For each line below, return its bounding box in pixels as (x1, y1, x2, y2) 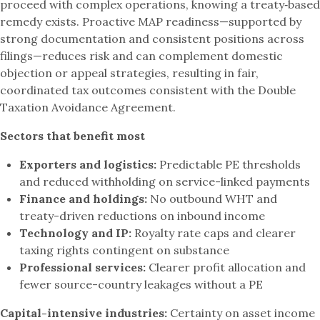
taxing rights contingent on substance (19, 243, 230, 258)
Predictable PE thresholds (156, 157, 301, 172)
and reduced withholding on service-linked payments (19, 174, 311, 189)
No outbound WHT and (147, 191, 278, 206)
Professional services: (19, 260, 146, 275)
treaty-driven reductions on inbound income (19, 209, 266, 224)
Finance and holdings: (19, 191, 148, 206)
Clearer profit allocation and (146, 260, 306, 275)
